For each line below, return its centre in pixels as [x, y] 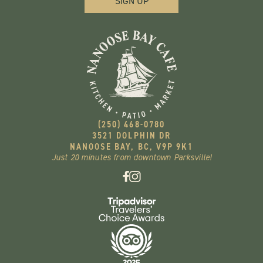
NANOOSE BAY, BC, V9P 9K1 [131, 146]
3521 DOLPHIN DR [131, 135]
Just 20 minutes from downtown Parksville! [131, 157]
